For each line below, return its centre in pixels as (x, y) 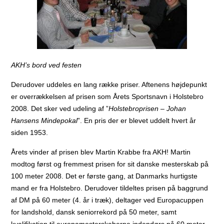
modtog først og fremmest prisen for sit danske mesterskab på (110, 164)
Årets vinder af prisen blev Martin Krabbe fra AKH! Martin (101, 152)
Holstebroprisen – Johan (147, 108)
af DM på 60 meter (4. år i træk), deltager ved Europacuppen (107, 200)
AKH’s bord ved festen (46, 65)
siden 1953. (30, 132)
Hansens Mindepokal (44, 120)
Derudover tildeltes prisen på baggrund (146, 188)
